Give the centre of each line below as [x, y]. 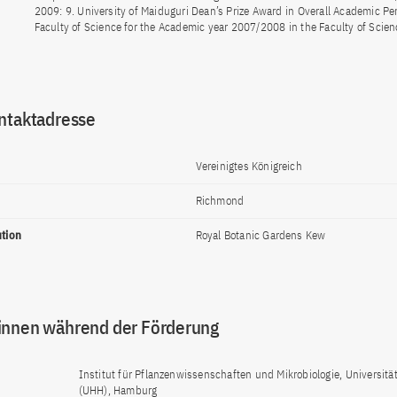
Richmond [220, 201]
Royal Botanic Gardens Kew [261, 235]
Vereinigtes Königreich [249, 166]
